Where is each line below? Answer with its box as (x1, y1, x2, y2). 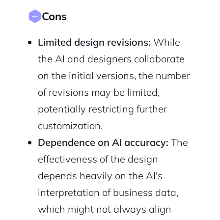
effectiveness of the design (37, 153, 158, 165)
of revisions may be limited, (37, 86, 160, 99)
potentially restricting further (37, 103, 167, 115)
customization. (37, 119, 103, 132)
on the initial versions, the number (37, 69, 190, 82)
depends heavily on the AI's (37, 169, 163, 182)
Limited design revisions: (37, 36, 151, 49)
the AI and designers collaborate (37, 53, 185, 65)
